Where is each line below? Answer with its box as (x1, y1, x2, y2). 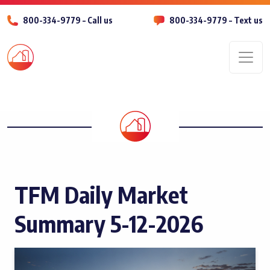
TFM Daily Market (14, 180, 188, 209)
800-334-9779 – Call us (23, 15, 113, 25)
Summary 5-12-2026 (14, 209, 203, 237)
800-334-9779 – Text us (169, 15, 263, 25)
